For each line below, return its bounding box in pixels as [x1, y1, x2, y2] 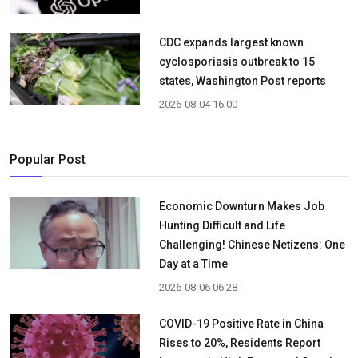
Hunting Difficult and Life [158, 219, 285, 233]
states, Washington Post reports [158, 74, 326, 88]
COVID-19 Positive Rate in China [158, 317, 324, 331]
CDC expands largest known [158, 36, 304, 50]
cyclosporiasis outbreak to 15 [158, 55, 315, 69]
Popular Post [10, 152, 86, 168]
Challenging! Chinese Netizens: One [158, 238, 345, 252]
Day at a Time [158, 257, 228, 271]
